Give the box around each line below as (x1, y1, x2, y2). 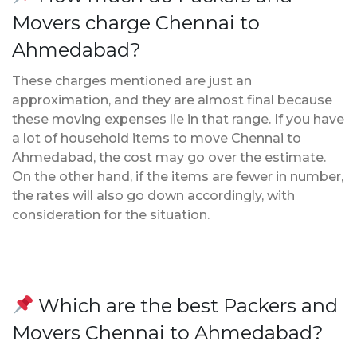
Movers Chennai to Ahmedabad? (12, 320, 324, 344)
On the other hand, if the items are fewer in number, (12, 168, 343, 184)
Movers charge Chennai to (12, 10, 260, 34)
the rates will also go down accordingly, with (12, 187, 295, 203)
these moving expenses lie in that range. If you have (12, 111, 344, 127)
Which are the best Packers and (33, 293, 339, 317)
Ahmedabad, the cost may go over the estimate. (12, 149, 326, 165)
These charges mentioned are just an (12, 73, 252, 88)
